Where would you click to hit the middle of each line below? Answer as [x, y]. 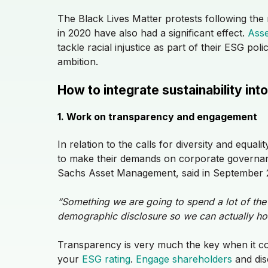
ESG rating [106, 259]
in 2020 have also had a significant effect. [153, 33]
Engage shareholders [184, 259]
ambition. [79, 61]
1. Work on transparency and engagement [157, 116]
